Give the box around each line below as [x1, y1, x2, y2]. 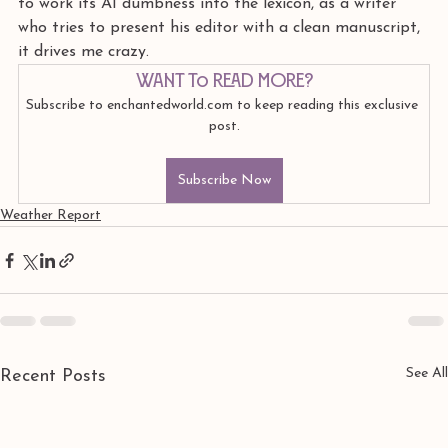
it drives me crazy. [18, 44, 149, 60]
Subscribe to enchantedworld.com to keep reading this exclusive [26, 98, 422, 113]
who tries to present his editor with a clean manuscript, [18, 20, 425, 36]
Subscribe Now [177, 173, 271, 188]
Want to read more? [135, 69, 313, 91]
